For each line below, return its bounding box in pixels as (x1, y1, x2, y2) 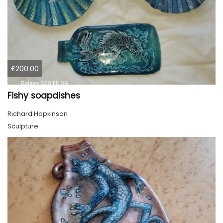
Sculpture (7, 121, 38, 131)
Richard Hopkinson (7, 109, 68, 119)
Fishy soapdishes (7, 90, 80, 102)
